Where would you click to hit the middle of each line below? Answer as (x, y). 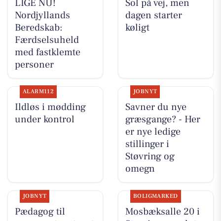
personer (34, 65)
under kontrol (44, 120)
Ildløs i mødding (50, 107)
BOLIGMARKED (155, 196)
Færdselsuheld (47, 40)
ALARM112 (38, 92)
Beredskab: (38, 28)
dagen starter (153, 16)
